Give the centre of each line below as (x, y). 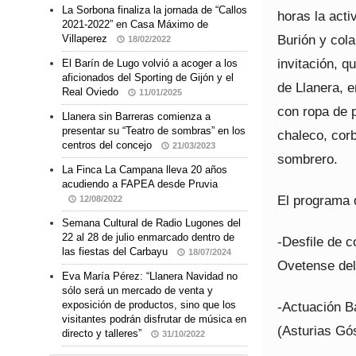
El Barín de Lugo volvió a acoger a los (150, 64)
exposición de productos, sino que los (149, 305)
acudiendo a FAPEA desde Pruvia (140, 184)
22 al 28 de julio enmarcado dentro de (148, 238)
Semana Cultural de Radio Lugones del (151, 223)
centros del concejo (108, 145)
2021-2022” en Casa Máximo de (135, 25)
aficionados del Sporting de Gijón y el (148, 78)
